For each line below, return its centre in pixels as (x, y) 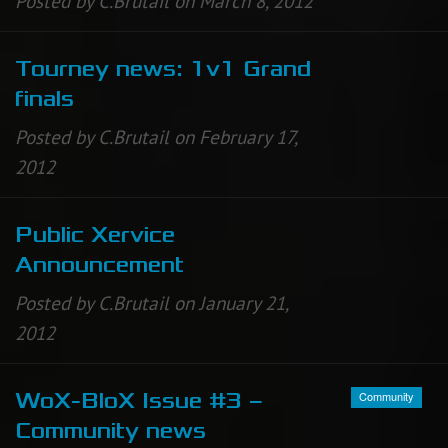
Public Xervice (95, 234)
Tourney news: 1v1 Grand (163, 68)
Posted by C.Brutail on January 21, (151, 302)
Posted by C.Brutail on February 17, (156, 136)
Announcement (99, 264)
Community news (110, 431)
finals (44, 98)
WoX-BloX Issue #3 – (139, 401)
